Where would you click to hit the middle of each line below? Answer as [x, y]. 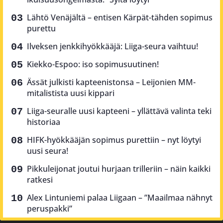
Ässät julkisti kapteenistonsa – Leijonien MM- [111, 82]
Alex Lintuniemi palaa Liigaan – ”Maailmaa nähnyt [120, 197]
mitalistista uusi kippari [71, 93]
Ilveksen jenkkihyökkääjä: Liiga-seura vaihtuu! [112, 46]
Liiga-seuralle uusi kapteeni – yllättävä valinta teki [119, 111]
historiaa [44, 122]
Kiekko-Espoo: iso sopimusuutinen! [93, 64]
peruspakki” [50, 208]
